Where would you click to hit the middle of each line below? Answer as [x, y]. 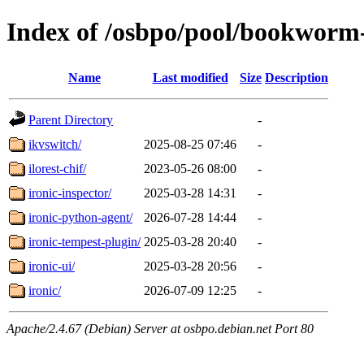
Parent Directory [71, 119]
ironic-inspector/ [70, 193]
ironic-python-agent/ [80, 217]
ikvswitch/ [55, 144]
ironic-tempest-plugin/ [84, 241]
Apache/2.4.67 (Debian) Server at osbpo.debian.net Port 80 [160, 328]
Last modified [190, 77]
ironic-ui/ [52, 266]
